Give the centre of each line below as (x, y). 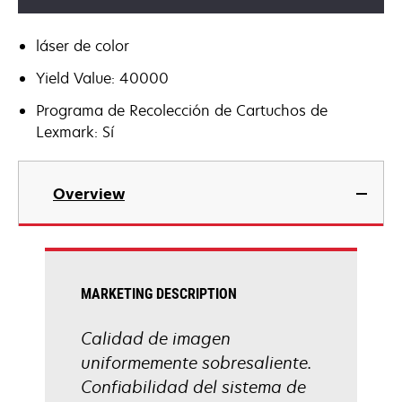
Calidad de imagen (156, 338)
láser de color (83, 46)
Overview (89, 194)
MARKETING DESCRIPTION (159, 294)
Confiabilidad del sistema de (193, 387)
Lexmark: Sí (75, 132)
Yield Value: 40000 (102, 78)
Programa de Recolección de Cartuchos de (182, 110)
